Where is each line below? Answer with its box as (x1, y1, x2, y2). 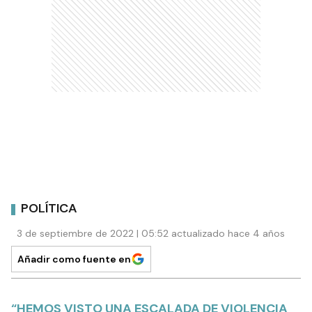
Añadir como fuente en (17, 252, 131, 265)
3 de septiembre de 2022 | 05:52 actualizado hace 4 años (17, 226, 285, 240)
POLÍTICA (21, 200, 77, 217)
